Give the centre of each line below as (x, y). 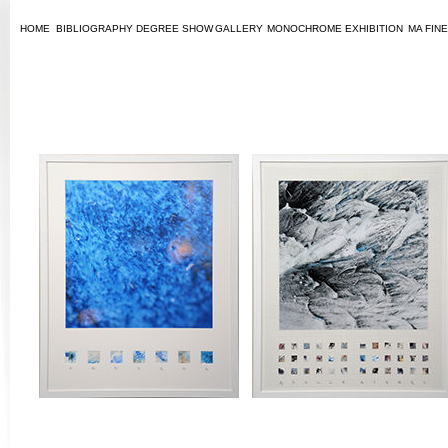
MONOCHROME (304, 28)
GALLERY (239, 28)
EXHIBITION (374, 28)
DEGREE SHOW (174, 28)
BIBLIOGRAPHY (94, 28)
